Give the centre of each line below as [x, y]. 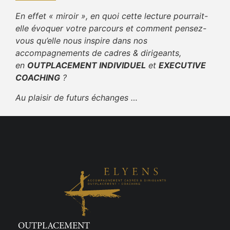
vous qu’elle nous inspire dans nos [81, 41]
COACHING [38, 78]
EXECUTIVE [182, 65]
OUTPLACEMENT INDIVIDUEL [87, 65]
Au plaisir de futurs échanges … [76, 97]
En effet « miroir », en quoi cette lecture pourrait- [112, 16]
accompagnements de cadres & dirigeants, [98, 53]
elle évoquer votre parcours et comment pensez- [111, 28]
